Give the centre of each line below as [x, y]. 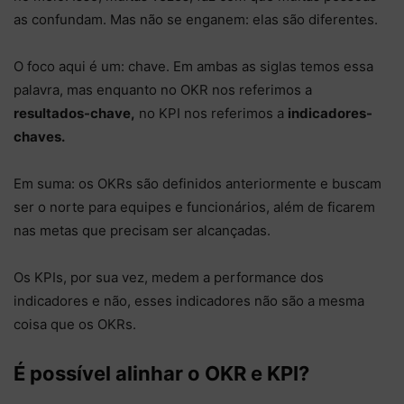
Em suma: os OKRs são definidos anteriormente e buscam [197, 183]
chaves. [41, 136]
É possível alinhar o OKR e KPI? [161, 373]
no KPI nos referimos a [211, 113]
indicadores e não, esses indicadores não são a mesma [189, 300]
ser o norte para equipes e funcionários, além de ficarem [194, 207]
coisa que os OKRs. [77, 324]
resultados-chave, [74, 113]
